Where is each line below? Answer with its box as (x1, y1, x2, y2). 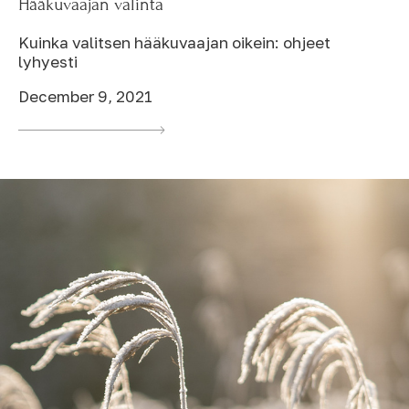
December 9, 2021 (18, 87, 152, 107)
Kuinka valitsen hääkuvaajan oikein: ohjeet (18, 33, 330, 53)
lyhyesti (18, 52, 78, 72)
